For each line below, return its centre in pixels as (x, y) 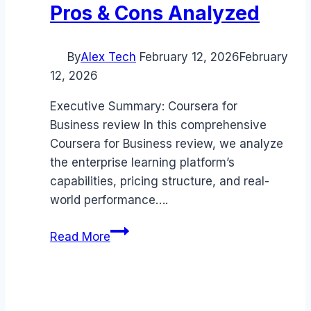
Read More (80, 237)
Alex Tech (108, 57)
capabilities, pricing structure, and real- (160, 182)
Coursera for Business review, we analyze (167, 144)
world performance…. (109, 200)
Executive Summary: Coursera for (144, 107)
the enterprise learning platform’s (142, 163)
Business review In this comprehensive (158, 125)
